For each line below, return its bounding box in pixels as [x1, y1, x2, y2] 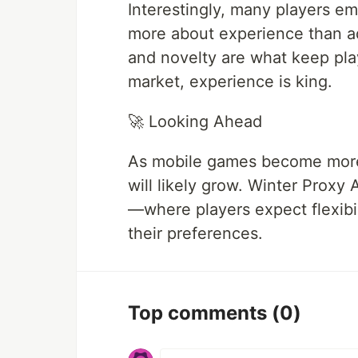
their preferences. [128, 224, 263, 244]
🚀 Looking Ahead [128, 112, 262, 132]
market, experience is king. [128, 72, 332, 92]
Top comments [128, 301, 272, 325]
